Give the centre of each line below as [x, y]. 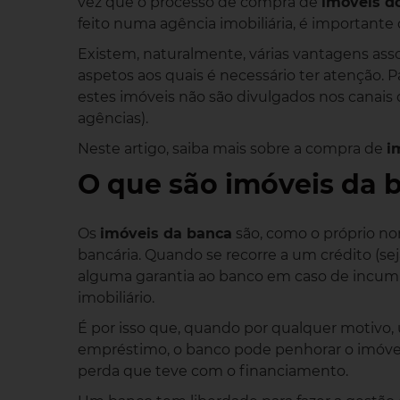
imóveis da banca [166, 233]
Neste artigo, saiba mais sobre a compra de [232, 149]
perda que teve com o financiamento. [213, 371]
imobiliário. [116, 297]
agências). [113, 118]
